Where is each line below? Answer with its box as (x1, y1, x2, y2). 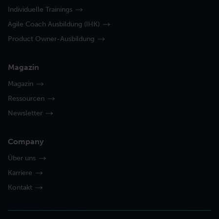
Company (8, 137, 44, 147)
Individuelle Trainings (8, 5, 72, 14)
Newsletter (8, 109, 43, 118)
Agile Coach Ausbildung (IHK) (8, 20, 100, 29)
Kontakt (8, 183, 32, 192)
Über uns (8, 154, 36, 163)
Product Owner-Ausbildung (8, 35, 94, 44)
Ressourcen (8, 94, 44, 103)
